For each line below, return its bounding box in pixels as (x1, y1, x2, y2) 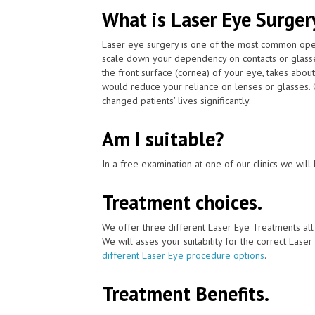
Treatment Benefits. (102, 280, 269, 307)
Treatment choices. (102, 188, 262, 215)
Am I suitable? (102, 125, 224, 152)
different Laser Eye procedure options (102, 248, 264, 262)
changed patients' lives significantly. (102, 94, 251, 107)
